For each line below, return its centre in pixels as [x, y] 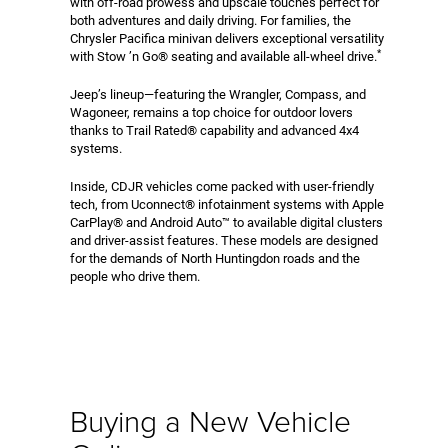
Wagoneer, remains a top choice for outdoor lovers [211, 112]
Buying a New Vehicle [210, 420]
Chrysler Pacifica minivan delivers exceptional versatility [227, 38]
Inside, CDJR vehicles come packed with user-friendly [222, 186]
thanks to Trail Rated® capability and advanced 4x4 [214, 130]
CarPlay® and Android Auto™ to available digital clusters [226, 222]
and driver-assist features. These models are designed [224, 240]
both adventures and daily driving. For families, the [210, 20]
